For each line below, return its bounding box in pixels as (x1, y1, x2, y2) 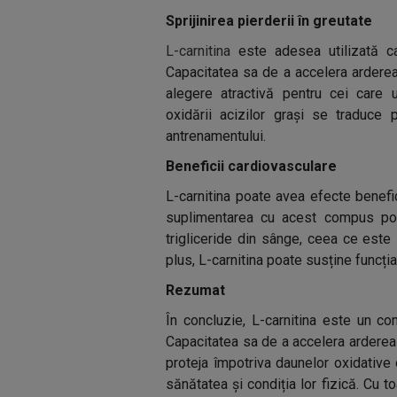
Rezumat (166, 282, 225, 299)
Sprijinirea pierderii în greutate (166, 12, 372, 29)
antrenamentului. (166, 128, 266, 144)
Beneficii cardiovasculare (166, 158, 337, 175)
